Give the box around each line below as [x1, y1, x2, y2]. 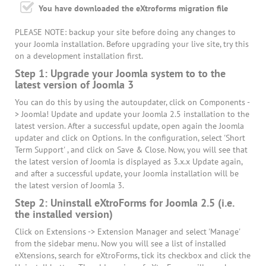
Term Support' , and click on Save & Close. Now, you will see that [15, 144, 248, 155]
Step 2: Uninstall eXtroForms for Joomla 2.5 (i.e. [15, 195, 234, 210]
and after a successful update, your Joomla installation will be [15, 167, 239, 179]
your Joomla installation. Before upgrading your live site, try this [15, 38, 249, 49]
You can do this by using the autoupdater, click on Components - [15, 96, 250, 107]
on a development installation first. [15, 50, 143, 61]
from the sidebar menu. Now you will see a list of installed [15, 237, 226, 249]
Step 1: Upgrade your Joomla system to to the [15, 66, 226, 80]
